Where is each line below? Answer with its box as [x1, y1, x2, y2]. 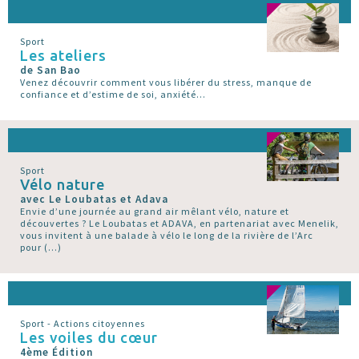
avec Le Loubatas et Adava [20, 192, 168, 207]
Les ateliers [20, 47, 107, 64]
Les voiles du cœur [20, 329, 158, 346]
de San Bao [20, 63, 81, 78]
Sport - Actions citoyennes [20, 317, 145, 330]
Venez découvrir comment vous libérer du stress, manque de [20, 76, 312, 89]
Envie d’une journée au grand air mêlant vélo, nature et [20, 205, 289, 218]
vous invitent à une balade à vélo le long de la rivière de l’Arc [20, 229, 313, 242]
